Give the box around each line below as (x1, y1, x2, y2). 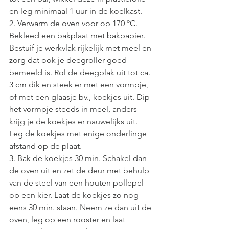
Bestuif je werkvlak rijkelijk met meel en (9, 43, 153, 53)
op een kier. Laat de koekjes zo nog (9, 190, 141, 200)
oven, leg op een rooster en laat (9, 215, 127, 225)
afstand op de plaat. (9, 141, 84, 151)
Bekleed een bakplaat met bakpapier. (9, 31, 147, 41)
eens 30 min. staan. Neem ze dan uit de (9, 202, 153, 213)
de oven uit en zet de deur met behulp (9, 166, 151, 176)
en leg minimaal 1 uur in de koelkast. (9, 6, 142, 16)
